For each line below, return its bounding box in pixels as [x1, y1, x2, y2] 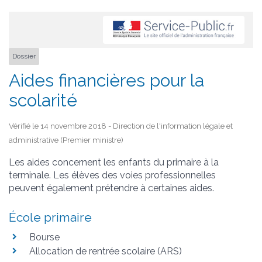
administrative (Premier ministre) [9, 135, 123, 144]
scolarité [9, 89, 77, 111]
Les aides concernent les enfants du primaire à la [9, 156, 219, 168]
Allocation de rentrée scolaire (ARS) [29, 245, 182, 257]
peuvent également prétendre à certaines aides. [9, 182, 214, 194]
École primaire [9, 209, 92, 225]
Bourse [29, 231, 60, 243]
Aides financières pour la [9, 70, 204, 91]
